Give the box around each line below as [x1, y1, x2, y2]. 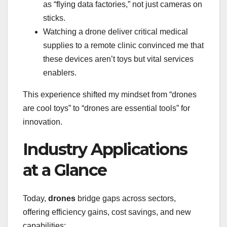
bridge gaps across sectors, [75, 194, 176, 203]
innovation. [23, 117, 62, 126]
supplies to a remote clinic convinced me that [43, 41, 204, 50]
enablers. [43, 68, 77, 77]
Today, [23, 194, 48, 203]
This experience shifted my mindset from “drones [23, 90, 197, 99]
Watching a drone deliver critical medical [43, 27, 188, 36]
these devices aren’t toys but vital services [43, 54, 194, 63]
